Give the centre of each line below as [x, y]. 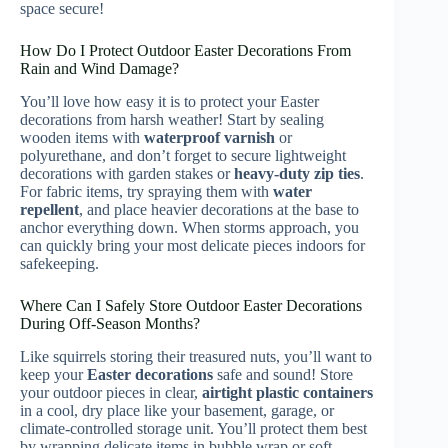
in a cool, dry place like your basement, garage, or [177, 410]
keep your [53, 374]
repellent [49, 209]
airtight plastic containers [287, 392]
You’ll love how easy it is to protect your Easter [169, 101]
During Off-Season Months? [110, 323]
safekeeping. [59, 263]
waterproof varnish [209, 137]
